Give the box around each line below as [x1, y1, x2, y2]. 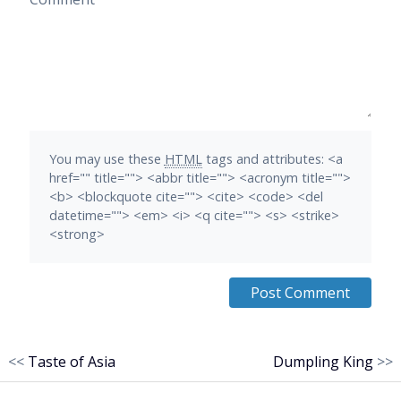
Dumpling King [273, 351, 374, 371]
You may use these [48, 150, 165, 168]
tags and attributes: [201, 150, 328, 168]
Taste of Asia [27, 351, 115, 371]
